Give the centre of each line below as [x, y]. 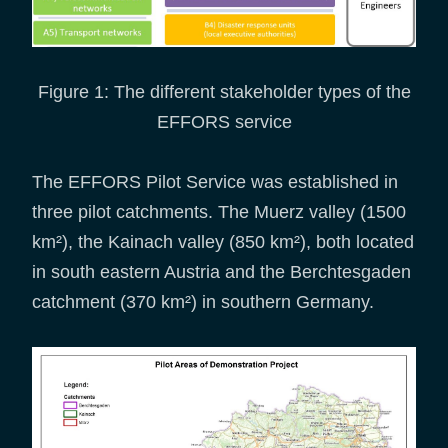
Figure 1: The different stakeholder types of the [224, 91]
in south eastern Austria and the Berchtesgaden [221, 271]
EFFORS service [224, 121]
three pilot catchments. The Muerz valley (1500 [219, 211]
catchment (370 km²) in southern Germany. [203, 301]
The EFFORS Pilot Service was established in [215, 181]
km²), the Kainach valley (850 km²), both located [223, 241]
